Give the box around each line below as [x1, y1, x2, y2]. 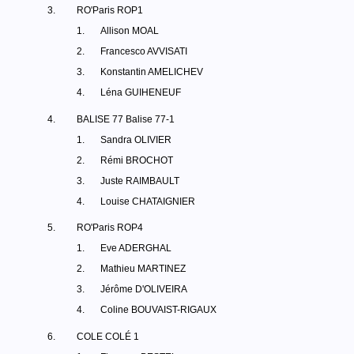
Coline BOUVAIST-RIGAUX [100, 304, 217, 315]
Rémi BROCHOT [100, 155, 173, 166]
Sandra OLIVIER [100, 134, 171, 145]
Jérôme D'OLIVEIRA [100, 284, 187, 295]
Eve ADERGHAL [100, 243, 171, 254]
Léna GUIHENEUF [100, 87, 181, 98]
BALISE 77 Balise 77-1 [77, 114, 175, 125]
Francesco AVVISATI [100, 46, 187, 57]
